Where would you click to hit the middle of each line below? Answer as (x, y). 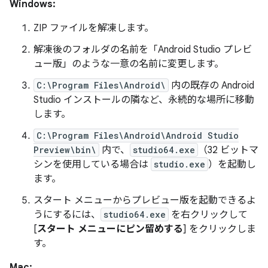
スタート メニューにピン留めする (110, 229)
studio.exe (179, 164)
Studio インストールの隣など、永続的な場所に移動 (144, 100)
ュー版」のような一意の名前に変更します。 (129, 64)
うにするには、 (67, 215)
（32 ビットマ (228, 150)
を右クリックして (208, 215)
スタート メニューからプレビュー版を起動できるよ (145, 200)
